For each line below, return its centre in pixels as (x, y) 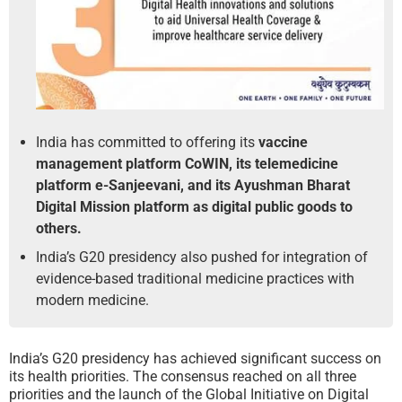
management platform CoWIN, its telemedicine (187, 164)
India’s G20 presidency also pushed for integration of (202, 258)
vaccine (283, 143)
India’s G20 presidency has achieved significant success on (195, 359)
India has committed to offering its (147, 143)
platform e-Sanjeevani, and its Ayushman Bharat (193, 186)
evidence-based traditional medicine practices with (195, 279)
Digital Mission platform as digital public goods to (194, 207)
